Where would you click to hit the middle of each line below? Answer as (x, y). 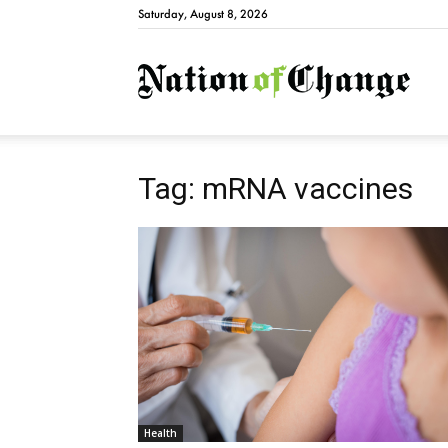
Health (160, 433)
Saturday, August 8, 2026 (203, 14)
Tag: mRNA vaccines (275, 188)
